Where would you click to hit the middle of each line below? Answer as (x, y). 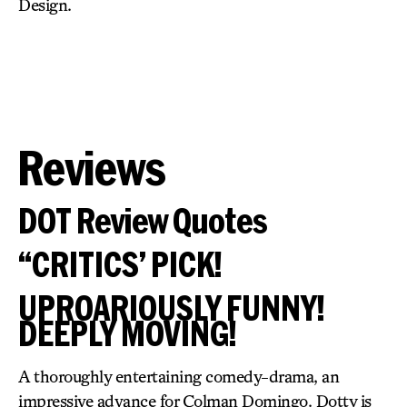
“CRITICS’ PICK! (120, 264)
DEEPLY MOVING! (127, 333)
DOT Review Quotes (143, 220)
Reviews (92, 167)
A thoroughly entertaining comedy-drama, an (179, 376)
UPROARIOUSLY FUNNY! (171, 308)
